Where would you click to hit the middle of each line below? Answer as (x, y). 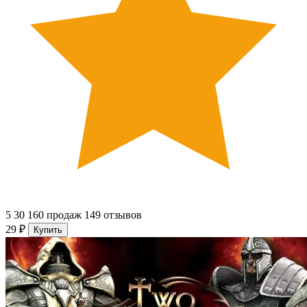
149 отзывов (113, 215)
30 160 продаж (48, 215)
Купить (48, 230)
